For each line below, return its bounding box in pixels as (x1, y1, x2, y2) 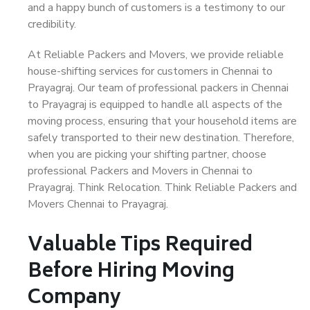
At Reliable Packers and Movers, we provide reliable (28, 47, 284, 62)
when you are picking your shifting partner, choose (28, 147, 266, 162)
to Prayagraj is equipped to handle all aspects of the (28, 97, 282, 112)
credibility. (28, 17, 76, 32)
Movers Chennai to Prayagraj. (28, 197, 168, 212)
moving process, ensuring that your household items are (28, 113, 297, 129)
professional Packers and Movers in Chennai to (28, 163, 253, 179)
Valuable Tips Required (28, 229, 253, 263)
